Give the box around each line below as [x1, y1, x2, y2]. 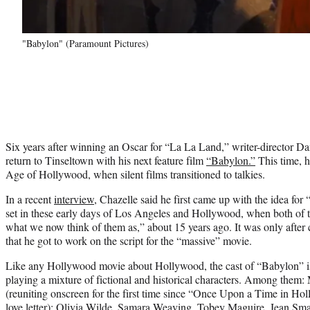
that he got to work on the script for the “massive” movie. [6, 232, 252, 248]
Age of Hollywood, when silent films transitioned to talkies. [6, 166, 268, 181]
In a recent [6, 191, 54, 206]
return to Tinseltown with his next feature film [6, 152, 206, 167]
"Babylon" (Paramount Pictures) [22, 36, 149, 50]
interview [54, 191, 94, 206]
